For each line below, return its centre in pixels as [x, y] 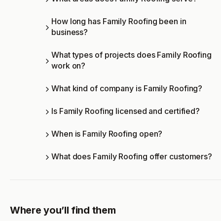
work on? [69, 66]
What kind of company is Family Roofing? [127, 89]
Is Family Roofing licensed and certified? [126, 111]
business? [70, 32]
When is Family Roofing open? [107, 134]
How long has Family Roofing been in [119, 21]
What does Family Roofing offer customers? [132, 157]
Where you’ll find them [63, 210]
